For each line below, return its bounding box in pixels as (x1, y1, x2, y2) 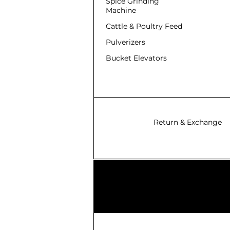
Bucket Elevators (106, 53, 167, 63)
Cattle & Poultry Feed (106, 21, 184, 31)
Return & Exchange (154, 117, 222, 127)
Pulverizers (106, 37, 145, 47)
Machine (106, 5, 136, 15)
